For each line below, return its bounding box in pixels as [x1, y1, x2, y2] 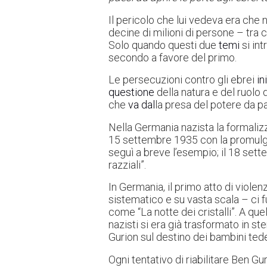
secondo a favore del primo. [108, 51, 237, 64]
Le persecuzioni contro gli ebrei [108, 73, 257, 86]
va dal [128, 98, 155, 111]
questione [108, 86, 154, 99]
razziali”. [108, 158, 146, 171]
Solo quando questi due [108, 38, 219, 51]
